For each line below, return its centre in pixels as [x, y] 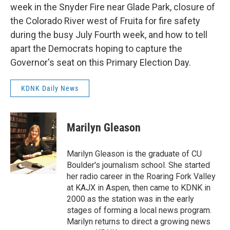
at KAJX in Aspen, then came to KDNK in [139, 188]
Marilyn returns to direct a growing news [139, 222]
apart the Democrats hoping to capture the [96, 49]
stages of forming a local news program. [139, 210]
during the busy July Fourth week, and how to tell [109, 35]
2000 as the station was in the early [130, 199]
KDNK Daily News [50, 89]
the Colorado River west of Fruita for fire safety [105, 21]
